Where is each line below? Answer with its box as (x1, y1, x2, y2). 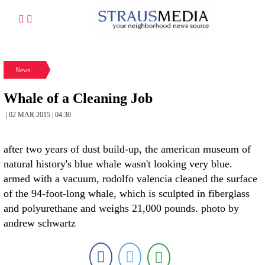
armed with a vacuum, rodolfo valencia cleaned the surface (4, 173, 257, 185)
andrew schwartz (4, 217, 76, 229)
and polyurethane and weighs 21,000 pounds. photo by (4, 202, 239, 214)
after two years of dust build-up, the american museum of (4, 143, 251, 155)
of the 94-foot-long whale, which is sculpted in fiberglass (4, 188, 250, 199)
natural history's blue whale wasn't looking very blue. (4, 158, 232, 170)
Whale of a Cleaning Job (4, 91, 153, 106)
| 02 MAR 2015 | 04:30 (6, 111, 71, 119)
